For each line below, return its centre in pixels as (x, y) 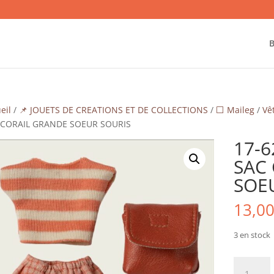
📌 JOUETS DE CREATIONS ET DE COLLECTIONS (113, 110)
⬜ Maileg (235, 110)
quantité (250, 263)
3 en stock (252, 235)
